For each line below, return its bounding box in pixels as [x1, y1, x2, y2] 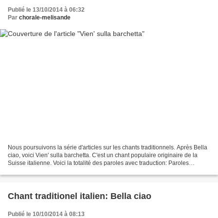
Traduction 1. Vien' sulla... [8, 167, 75, 175]
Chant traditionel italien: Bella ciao [8, 191, 151, 201]
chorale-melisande [19, 14, 71, 21]
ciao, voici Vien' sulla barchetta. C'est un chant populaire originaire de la [8, 152, 198, 159]
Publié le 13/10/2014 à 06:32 [8, 6, 85, 13]
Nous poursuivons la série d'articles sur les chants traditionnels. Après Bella [8, 144, 207, 151]
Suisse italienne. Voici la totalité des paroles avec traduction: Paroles [8, 160, 189, 167]
